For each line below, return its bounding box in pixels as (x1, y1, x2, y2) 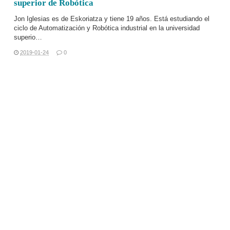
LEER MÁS (94, 172, 136, 181)
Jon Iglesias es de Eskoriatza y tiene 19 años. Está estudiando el (14, 15, 209, 23)
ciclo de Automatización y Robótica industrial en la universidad (14, 24, 200, 32)
